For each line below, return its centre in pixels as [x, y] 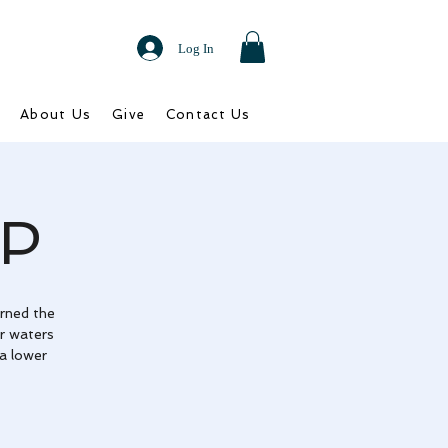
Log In [196, 48]
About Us [56, 114]
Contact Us [208, 114]
